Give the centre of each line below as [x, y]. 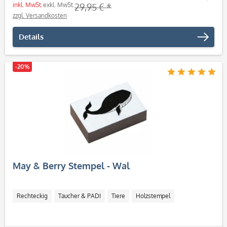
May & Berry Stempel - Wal [71, 166]
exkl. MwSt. [59, 5]
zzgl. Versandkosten [40, 15]
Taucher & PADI [80, 196]
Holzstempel [153, 196]
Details [31, 37]
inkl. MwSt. [28, 5]
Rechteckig [32, 196]
